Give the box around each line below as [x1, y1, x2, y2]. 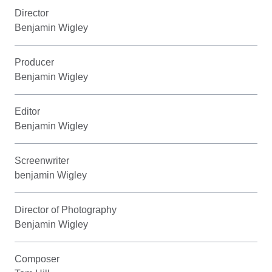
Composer [15, 253, 59, 264]
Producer [15, 56, 54, 67]
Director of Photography [15, 204, 117, 215]
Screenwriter [15, 155, 69, 166]
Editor [15, 106, 40, 117]
